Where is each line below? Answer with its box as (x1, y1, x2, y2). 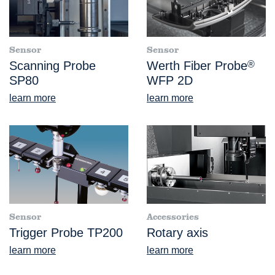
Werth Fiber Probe (147, 58, 247, 72)
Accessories (147, 212, 199, 222)
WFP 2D (147, 73, 193, 87)
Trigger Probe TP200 (9, 225, 123, 239)
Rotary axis (147, 225, 208, 239)
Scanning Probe (9, 58, 96, 72)
